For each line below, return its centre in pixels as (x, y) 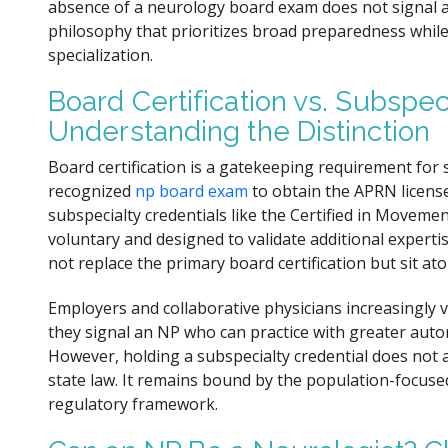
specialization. (100, 54)
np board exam (191, 191)
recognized (91, 191)
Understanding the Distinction (239, 132)
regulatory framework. (133, 404)
